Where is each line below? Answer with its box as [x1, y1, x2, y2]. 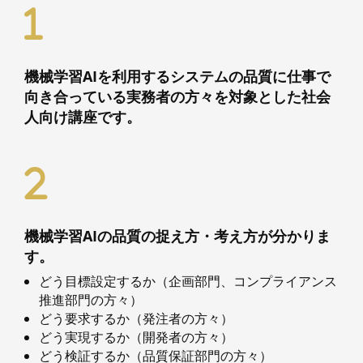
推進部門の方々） [39, 291, 143, 309]
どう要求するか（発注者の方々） [39, 310, 233, 327]
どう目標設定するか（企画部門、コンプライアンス [39, 272, 337, 290]
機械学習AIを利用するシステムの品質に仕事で [24, 66, 331, 86]
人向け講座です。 [24, 107, 141, 126]
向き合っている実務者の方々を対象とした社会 [24, 87, 331, 106]
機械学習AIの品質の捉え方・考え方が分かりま [24, 226, 331, 246]
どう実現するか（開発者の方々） [39, 328, 233, 346]
